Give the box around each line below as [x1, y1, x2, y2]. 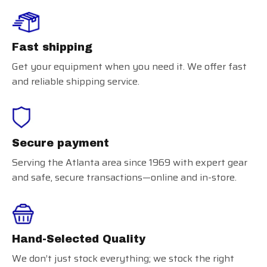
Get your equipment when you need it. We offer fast [12, 58, 247, 74]
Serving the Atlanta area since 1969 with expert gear [12, 154, 247, 170]
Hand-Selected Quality [12, 233, 145, 246]
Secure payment [12, 136, 109, 149]
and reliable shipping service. [12, 73, 139, 89]
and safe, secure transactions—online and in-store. [12, 169, 237, 185]
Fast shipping [12, 41, 92, 53]
